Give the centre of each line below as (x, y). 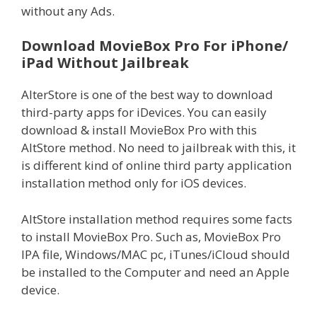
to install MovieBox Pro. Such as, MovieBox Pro (151, 236)
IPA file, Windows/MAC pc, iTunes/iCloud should (156, 254)
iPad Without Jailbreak (105, 63)
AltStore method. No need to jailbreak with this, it (158, 148)
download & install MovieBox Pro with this (139, 130)
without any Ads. (68, 11)
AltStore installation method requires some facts (157, 219)
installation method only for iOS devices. (134, 183)
